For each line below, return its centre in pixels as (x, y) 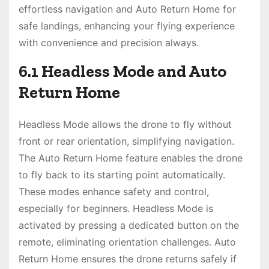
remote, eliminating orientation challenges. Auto (127, 242)
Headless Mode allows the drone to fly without (125, 124)
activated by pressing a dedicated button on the (129, 225)
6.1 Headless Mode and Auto (122, 71)
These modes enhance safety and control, (114, 191)
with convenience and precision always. (109, 42)
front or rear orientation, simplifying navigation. (126, 141)
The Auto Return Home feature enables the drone (131, 158)
